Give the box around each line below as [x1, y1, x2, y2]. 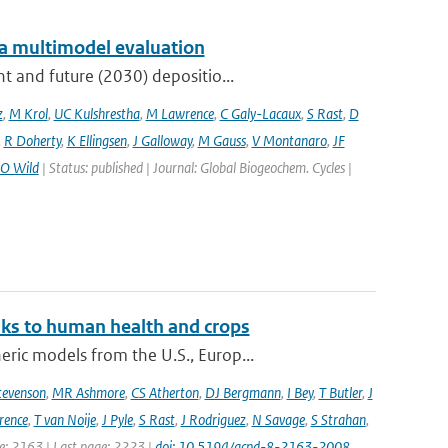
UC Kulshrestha [53, 104, 140, 123]
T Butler [318, 383, 362, 402]
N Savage [251, 410, 305, 429]
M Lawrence [145, 104, 214, 123]
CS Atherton [130, 383, 199, 402]
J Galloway [132, 131, 192, 150]
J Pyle [101, 410, 133, 429]
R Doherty [3, 131, 61, 150]
